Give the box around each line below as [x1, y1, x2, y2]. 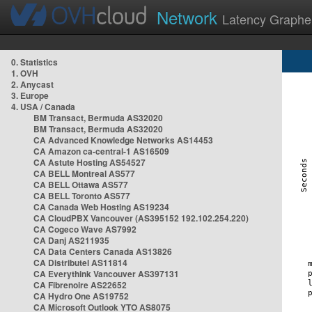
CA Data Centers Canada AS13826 [33, 245, 172, 258]
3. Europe [11, 89, 49, 102]
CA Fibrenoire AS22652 [33, 279, 127, 291]
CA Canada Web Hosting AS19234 [33, 201, 169, 213]
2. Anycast [11, 78, 54, 91]
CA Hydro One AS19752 [33, 290, 129, 302]
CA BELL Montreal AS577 [33, 167, 135, 180]
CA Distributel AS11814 [33, 256, 127, 269]
